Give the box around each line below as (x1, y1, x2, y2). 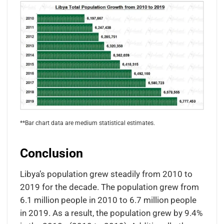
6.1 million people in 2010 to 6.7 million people (19, 195, 196, 205)
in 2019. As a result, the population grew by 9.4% (19, 208, 202, 218)
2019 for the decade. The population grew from (19, 182, 199, 192)
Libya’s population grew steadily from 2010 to (19, 169, 192, 179)
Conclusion (19, 146, 83, 161)
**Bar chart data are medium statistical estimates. (19, 119, 155, 126)
